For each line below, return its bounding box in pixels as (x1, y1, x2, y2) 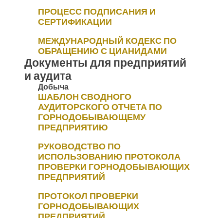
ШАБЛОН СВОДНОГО (38, 91, 131, 103)
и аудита (24, 68, 72, 84)
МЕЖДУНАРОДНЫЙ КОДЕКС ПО (38, 35, 177, 47)
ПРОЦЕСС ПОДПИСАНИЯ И (38, 5, 156, 18)
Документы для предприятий (24, 55, 186, 71)
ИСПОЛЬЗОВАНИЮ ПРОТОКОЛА (38, 150, 181, 163)
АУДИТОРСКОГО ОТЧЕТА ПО (38, 101, 162, 113)
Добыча (38, 81, 69, 92)
